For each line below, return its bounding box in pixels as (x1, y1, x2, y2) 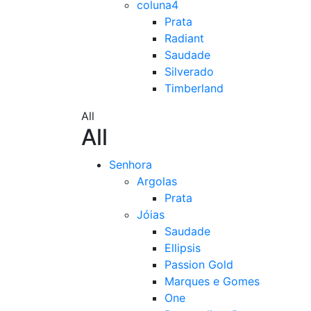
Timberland (165, 81, 224, 95)
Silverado (165, 65, 214, 78)
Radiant (165, 31, 204, 45)
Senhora (109, 158, 152, 171)
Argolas (137, 174, 177, 188)
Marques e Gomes (165, 274, 260, 288)
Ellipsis (165, 241, 201, 255)
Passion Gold (165, 258, 233, 271)
